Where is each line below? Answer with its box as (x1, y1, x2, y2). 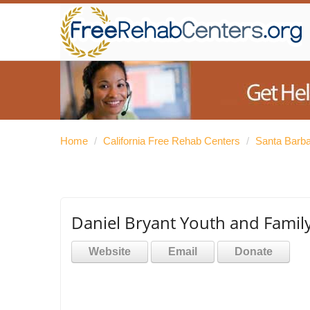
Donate (235, 246, 273, 257)
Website (89, 246, 131, 257)
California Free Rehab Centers (103, 135, 240, 147)
